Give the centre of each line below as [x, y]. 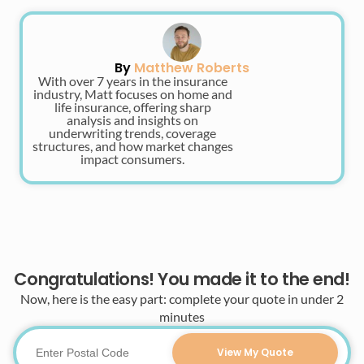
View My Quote [255, 352]
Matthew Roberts [192, 67]
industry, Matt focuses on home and [132, 93]
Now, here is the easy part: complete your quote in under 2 [182, 298]
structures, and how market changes [132, 145]
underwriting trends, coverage [132, 132]
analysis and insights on [132, 119]
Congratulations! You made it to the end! [182, 279]
